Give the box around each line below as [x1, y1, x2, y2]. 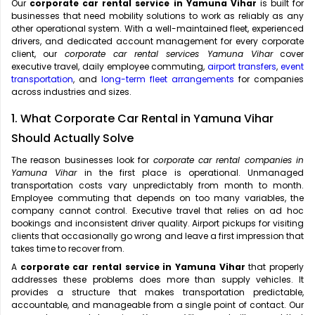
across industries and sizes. [11, 86, 131, 98]
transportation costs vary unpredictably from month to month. [11, 179, 304, 192]
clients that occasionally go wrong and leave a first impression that [11, 230, 304, 243]
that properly [245, 261, 304, 274]
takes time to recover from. [11, 243, 124, 255]
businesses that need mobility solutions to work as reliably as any [11, 10, 304, 22]
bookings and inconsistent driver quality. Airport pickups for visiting [11, 217, 304, 230]
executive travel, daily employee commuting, [11, 60, 208, 73]
